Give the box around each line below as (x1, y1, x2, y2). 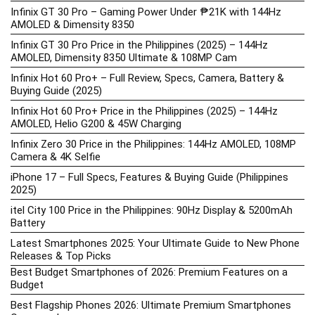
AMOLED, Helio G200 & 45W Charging (11, 117, 181, 130)
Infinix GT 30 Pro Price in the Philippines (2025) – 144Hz (11, 38, 268, 51)
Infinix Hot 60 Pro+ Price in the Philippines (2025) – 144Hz (11, 104, 278, 117)
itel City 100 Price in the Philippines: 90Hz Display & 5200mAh (11, 203, 292, 217)
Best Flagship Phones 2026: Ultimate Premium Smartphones (11, 298, 291, 311)
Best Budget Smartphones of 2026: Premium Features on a (11, 265, 288, 278)
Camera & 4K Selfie (11, 150, 101, 163)
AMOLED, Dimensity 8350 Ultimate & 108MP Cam (11, 51, 237, 64)
